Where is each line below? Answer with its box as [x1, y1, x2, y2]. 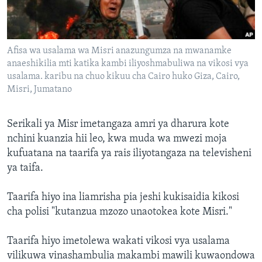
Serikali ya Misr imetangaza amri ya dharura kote [7, 119, 229, 130]
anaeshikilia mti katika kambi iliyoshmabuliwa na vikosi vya [7, 59, 249, 69]
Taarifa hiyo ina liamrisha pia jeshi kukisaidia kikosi [7, 192, 239, 204]
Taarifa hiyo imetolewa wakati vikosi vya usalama [7, 236, 230, 247]
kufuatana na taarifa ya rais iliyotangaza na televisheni [7, 148, 251, 160]
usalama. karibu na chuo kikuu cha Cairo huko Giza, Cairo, [7, 72, 240, 82]
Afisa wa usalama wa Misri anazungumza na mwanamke [7, 46, 232, 56]
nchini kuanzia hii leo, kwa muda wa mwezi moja [7, 133, 227, 145]
